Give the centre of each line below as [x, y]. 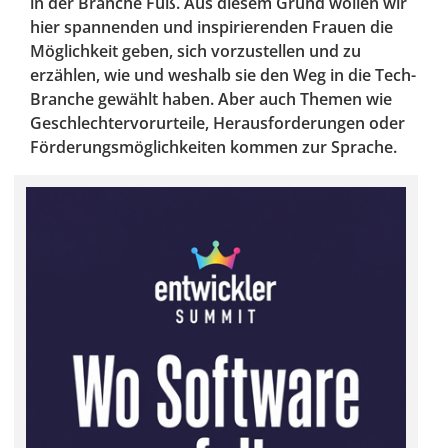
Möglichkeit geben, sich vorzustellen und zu [195, 51]
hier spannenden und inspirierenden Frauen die [211, 27]
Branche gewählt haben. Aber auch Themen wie [211, 99]
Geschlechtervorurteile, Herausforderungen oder [217, 123]
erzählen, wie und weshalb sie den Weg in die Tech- [223, 75]
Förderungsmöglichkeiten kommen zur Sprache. [213, 147]
